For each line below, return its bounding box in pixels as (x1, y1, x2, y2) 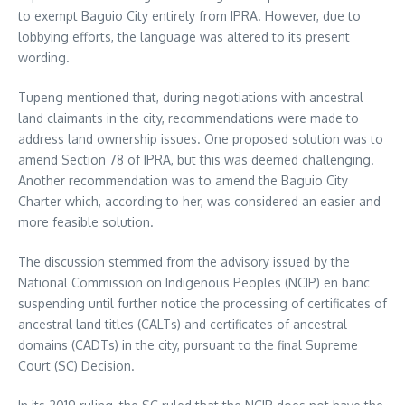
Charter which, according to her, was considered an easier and (18, 193, 381, 210)
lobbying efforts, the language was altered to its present (18, 29, 350, 45)
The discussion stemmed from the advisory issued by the (18, 254, 350, 270)
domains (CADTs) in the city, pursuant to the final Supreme (18, 337, 358, 353)
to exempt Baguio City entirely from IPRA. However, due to (18, 8, 361, 24)
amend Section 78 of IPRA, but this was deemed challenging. (18, 152, 374, 168)
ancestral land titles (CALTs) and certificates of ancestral (18, 316, 347, 333)
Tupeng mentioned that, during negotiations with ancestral (18, 89, 363, 106)
